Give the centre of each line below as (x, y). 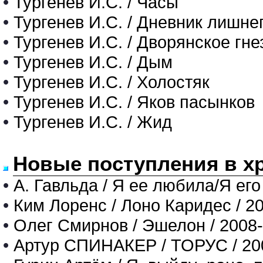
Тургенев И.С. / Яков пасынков (134, 102)
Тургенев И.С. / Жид (93, 122)
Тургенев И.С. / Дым (93, 62)
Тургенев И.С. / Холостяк (112, 82)
